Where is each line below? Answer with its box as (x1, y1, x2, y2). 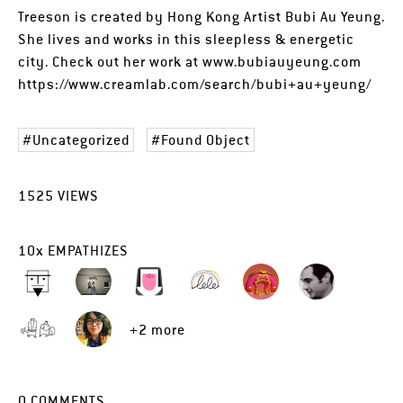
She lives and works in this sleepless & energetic (18, 30, 354, 49)
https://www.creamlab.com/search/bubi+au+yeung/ (18, 75, 372, 94)
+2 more (130, 320, 185, 339)
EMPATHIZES (44, 241, 129, 260)
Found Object (161, 130, 251, 149)
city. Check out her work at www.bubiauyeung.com (18, 52, 362, 71)
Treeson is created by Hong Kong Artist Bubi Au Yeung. (18, 7, 385, 26)
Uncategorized (32, 130, 130, 149)
